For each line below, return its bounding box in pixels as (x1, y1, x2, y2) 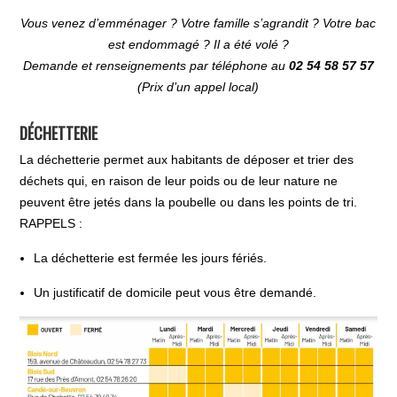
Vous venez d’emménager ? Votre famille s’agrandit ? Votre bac (20, 15, 377, 30)
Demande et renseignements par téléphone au (22, 58, 289, 73)
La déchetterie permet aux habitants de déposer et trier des (19, 152, 354, 167)
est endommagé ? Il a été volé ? (107, 36, 289, 51)
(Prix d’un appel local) (137, 79, 260, 94)
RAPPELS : (19, 215, 83, 230)
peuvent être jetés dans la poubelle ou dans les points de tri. (19, 194, 358, 209)
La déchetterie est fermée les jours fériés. (34, 250, 268, 265)
